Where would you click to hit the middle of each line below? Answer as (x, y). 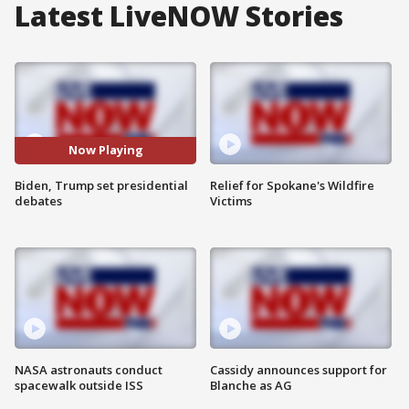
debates (38, 200)
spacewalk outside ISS (79, 386)
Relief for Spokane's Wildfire (292, 185)
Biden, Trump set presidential (101, 185)
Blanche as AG (251, 386)
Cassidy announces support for (299, 370)
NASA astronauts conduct (89, 370)
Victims (231, 200)
